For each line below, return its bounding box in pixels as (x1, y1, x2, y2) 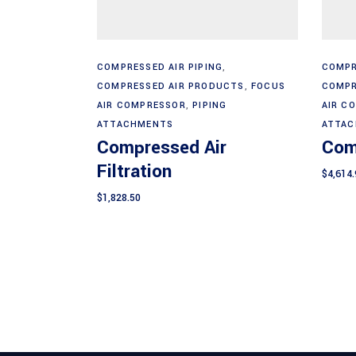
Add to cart (168, 50, 229, 68)
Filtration (97, 158, 172, 184)
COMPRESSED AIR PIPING (97, 60, 223, 73)
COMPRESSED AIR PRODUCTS (97, 79, 245, 92)
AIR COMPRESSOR (97, 99, 186, 111)
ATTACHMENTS (97, 118, 174, 130)
